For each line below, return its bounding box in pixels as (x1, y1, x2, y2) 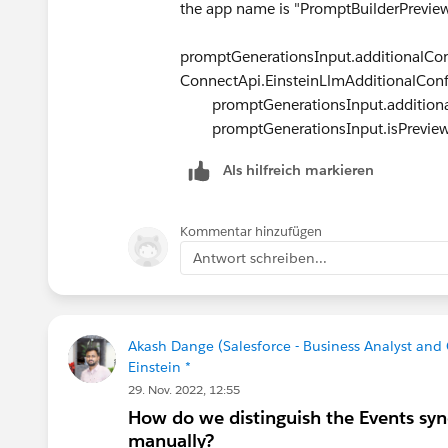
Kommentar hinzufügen (180, 222, 322, 240)
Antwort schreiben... (193, 248, 327, 267)
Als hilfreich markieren (223, 160, 374, 179)
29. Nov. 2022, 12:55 (128, 380, 240, 398)
